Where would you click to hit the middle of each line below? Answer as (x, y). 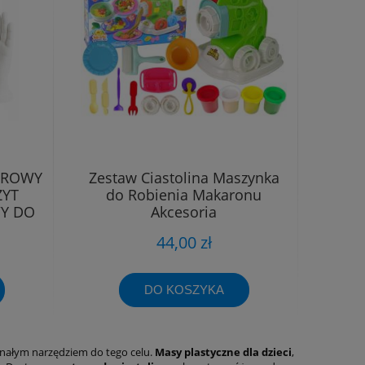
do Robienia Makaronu (184, 194)
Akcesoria (184, 211)
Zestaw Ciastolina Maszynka (184, 177)
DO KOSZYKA (184, 290)
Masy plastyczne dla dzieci (223, 352)
